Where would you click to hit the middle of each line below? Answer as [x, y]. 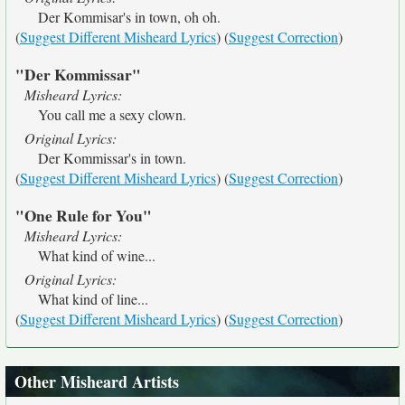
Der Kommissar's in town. [112, 158]
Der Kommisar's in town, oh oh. [129, 17]
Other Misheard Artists [97, 381]
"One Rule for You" [84, 216]
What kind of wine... [97, 255]
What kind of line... [93, 299]
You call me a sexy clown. [112, 114]
